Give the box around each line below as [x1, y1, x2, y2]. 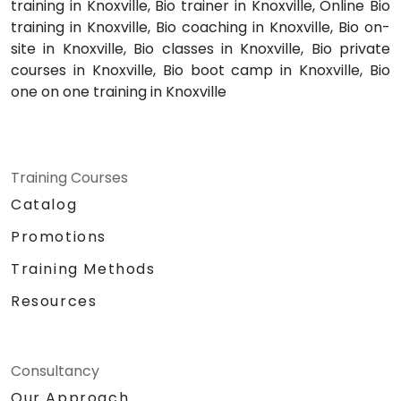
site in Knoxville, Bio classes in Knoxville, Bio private [11, 38, 390, 60]
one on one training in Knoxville [11, 81, 226, 103]
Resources [11, 291, 98, 312]
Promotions [11, 226, 107, 248]
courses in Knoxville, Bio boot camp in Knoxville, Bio [11, 60, 390, 81]
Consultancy [11, 361, 99, 382]
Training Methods [11, 259, 156, 280]
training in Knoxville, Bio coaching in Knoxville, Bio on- [11, 17, 390, 38]
